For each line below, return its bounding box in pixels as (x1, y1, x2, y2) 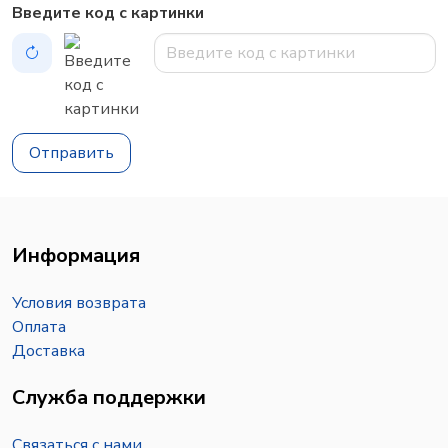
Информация (12, 242, 140, 269)
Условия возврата (12, 292, 146, 314)
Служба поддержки (12, 384, 206, 411)
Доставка (12, 340, 85, 362)
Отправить (29, 141, 114, 164)
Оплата (12, 316, 66, 338)
